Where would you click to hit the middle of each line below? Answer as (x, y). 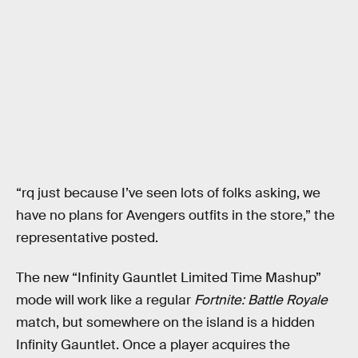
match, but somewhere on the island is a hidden (165, 322)
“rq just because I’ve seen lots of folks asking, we (168, 193)
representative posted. (87, 238)
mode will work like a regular (105, 300)
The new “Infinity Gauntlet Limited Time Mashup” (169, 277)
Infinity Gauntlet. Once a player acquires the (153, 344)
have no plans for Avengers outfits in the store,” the (175, 216)
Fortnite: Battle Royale (261, 300)
